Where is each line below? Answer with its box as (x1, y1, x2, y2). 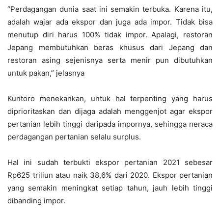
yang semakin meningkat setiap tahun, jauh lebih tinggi (7, 183, 213, 193)
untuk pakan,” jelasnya (7, 68, 84, 78)
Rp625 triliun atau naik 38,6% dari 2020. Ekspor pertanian (7, 170, 213, 180)
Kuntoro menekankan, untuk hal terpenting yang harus (7, 94, 213, 104)
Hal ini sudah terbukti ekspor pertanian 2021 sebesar (7, 158, 213, 167)
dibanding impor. (7, 196, 65, 206)
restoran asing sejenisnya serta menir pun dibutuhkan (7, 55, 213, 65)
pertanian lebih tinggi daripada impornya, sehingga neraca (7, 119, 213, 129)
